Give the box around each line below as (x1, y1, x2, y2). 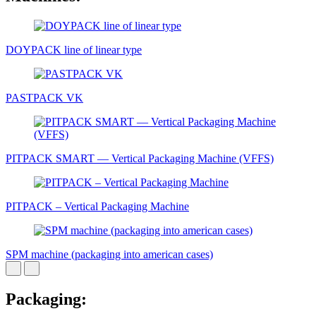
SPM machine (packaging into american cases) (6, 248, 213, 260)
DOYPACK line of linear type (6, 43, 142, 56)
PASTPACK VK (6, 91, 83, 104)
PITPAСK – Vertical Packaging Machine (6, 200, 189, 212)
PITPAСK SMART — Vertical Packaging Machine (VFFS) (6, 152, 274, 164)
